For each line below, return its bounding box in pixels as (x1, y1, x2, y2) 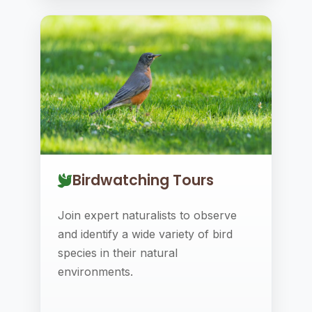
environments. (57, 265, 133, 279)
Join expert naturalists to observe (57, 208, 237, 222)
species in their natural (57, 246, 178, 260)
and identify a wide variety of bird (57, 227, 233, 241)
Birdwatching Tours (72, 170, 214, 190)
